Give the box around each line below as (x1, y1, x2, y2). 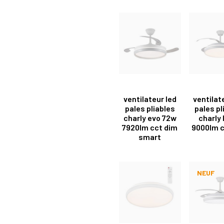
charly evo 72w (123, 113, 176, 123)
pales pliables (124, 103, 175, 113)
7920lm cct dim (122, 122, 178, 132)
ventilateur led (123, 94, 176, 104)
